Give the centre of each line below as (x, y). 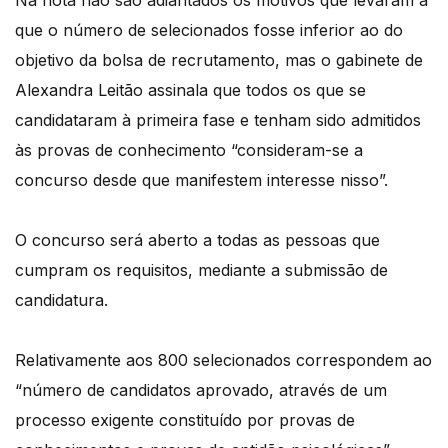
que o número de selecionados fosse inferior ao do (209, 30)
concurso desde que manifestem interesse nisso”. (201, 180)
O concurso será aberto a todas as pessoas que (197, 240)
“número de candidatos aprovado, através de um (201, 390)
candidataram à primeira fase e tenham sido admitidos (218, 120)
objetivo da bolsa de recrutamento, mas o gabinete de (219, 60)
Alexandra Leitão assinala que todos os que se (190, 90)
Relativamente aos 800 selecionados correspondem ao (223, 360)
